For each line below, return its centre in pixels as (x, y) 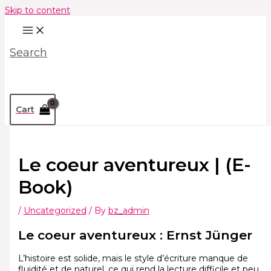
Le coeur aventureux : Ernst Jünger (135, 235)
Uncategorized (55, 211)
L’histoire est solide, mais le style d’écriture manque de (133, 258)
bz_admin (129, 211)
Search (28, 53)
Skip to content (38, 10)
